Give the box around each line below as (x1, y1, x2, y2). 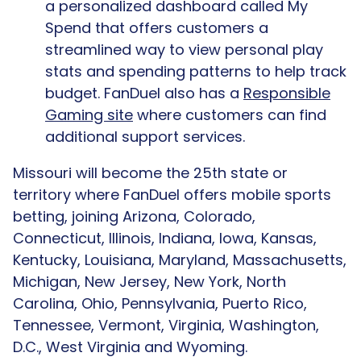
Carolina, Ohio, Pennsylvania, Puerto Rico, (13, 293, 307, 313)
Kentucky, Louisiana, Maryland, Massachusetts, (13, 249, 346, 270)
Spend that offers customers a (45, 17, 268, 38)
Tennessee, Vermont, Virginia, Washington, (13, 314, 319, 335)
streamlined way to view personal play (45, 39, 323, 60)
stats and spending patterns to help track (45, 60, 346, 81)
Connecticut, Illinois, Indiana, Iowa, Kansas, (13, 227, 317, 248)
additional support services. (45, 126, 245, 147)
